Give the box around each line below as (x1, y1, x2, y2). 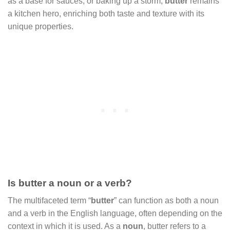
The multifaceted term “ (8, 196, 91, 205)
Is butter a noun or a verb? (8, 177, 132, 188)
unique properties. (8, 22, 73, 31)
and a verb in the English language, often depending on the (8, 209, 222, 218)
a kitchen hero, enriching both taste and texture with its (8, 9, 204, 18)
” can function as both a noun (114, 196, 219, 205)
